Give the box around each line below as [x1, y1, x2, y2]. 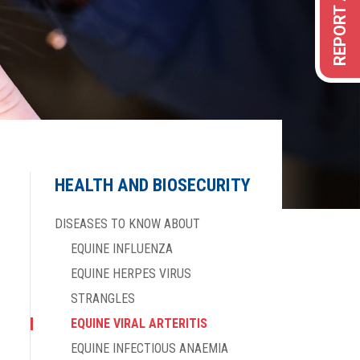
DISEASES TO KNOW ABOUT [55, 216, 200, 231]
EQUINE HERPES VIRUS [71, 266, 191, 281]
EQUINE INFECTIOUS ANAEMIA [71, 341, 228, 356]
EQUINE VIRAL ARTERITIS [71, 316, 207, 331]
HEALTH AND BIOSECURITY [55, 174, 251, 195]
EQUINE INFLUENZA [71, 241, 173, 256]
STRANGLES [71, 291, 135, 306]
